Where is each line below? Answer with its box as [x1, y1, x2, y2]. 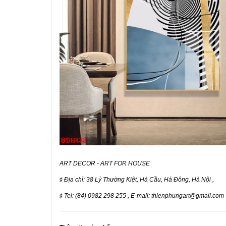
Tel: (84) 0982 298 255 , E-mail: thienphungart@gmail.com [64, 192, 224, 199]
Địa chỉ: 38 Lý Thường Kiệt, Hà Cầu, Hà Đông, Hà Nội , [64, 176, 214, 183]
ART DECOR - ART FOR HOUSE [60, 160, 150, 167]
